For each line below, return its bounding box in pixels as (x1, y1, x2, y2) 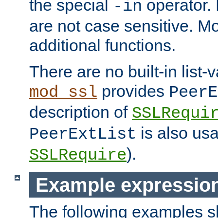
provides (97, 81, 169, 100)
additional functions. (29, 36, 176, 54)
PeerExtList (29, 125, 136, 144)
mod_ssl (29, 83, 97, 102)
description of (29, 102, 132, 121)
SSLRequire (29, 145, 127, 164)
